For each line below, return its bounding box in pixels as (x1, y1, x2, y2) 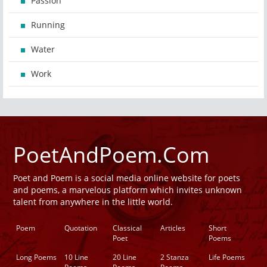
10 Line (64, 252, 88, 263)
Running (31, 19, 65, 31)
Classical (112, 223, 142, 234)
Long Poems (16, 252, 57, 263)
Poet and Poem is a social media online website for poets (13, 172, 240, 184)
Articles (160, 223, 186, 234)
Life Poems (209, 252, 246, 263)
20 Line (112, 252, 136, 263)
